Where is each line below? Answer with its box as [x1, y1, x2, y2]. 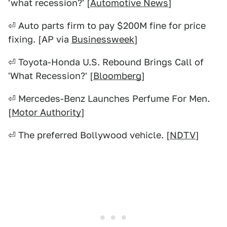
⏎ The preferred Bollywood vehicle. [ [8, 130, 170, 140]
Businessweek [71, 34, 134, 45]
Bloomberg [93, 70, 141, 81]
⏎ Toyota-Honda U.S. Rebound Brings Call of [8, 57, 204, 67]
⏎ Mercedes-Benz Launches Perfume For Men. [8, 93, 210, 104]
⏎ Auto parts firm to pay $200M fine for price [8, 20, 206, 31]
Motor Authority [12, 107, 81, 118]
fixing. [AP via [8, 34, 71, 45]
